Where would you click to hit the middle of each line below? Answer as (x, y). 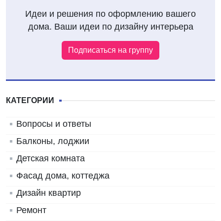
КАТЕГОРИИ (30, 101)
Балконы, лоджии (53, 141)
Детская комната (51, 159)
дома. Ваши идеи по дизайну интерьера (110, 27)
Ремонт (31, 210)
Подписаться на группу (110, 50)
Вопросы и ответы (54, 124)
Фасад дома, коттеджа (63, 176)
